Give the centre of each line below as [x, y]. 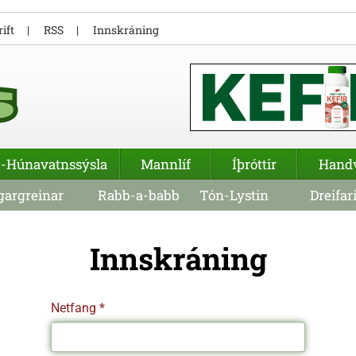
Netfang [74, 308]
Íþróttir [254, 164]
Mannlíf [166, 164]
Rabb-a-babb [139, 195]
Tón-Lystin [234, 195]
